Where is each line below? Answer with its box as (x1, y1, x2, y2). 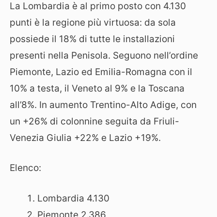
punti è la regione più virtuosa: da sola (10, 16, 176, 28)
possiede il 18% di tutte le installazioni (10, 33, 175, 45)
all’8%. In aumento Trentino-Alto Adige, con (10, 99, 197, 110)
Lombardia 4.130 (37, 192, 109, 204)
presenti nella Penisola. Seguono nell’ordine (10, 49, 198, 61)
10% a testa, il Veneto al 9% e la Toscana (10, 82, 185, 94)
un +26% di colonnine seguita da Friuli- (10, 115, 179, 127)
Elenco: (10, 162, 41, 174)
